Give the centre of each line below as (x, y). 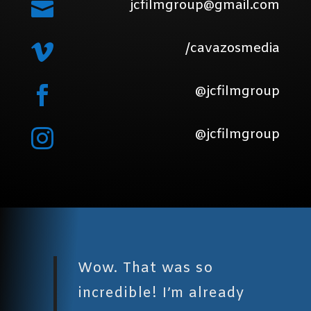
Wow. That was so (146, 269)
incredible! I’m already (161, 294)
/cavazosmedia (232, 49)
